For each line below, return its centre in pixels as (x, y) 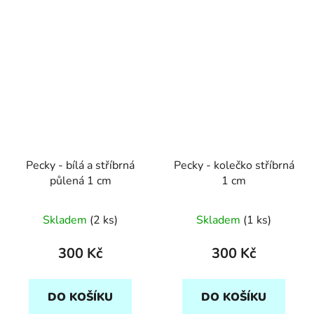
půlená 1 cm (80, 180)
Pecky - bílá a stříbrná (80, 165)
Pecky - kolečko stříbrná (234, 165)
